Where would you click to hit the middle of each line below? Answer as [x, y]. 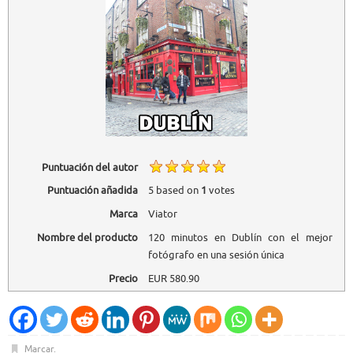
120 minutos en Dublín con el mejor [240, 237]
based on [177, 191]
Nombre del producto [87, 237]
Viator [162, 214]
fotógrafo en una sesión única [216, 255]
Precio [123, 278]
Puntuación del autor [89, 167]
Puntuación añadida [92, 191]
